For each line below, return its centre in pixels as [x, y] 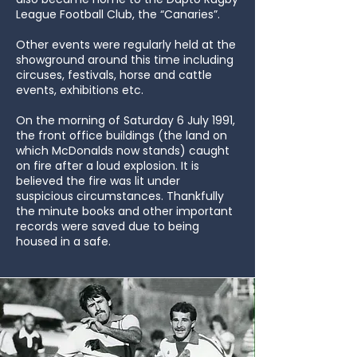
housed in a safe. [63, 241]
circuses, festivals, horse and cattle [114, 75]
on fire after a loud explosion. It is [108, 166]
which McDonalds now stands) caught [123, 151]
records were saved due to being [108, 226]
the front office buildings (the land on [122, 135]
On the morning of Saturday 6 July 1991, [126, 120]
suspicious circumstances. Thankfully [120, 196]
